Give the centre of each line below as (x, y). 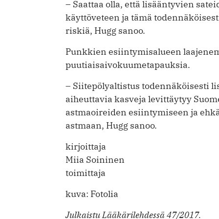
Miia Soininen (95, 159)
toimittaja (86, 173)
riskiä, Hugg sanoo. (105, 30)
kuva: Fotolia (92, 194)
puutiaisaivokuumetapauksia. (128, 65)
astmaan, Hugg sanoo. (111, 125)
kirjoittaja (86, 146)
